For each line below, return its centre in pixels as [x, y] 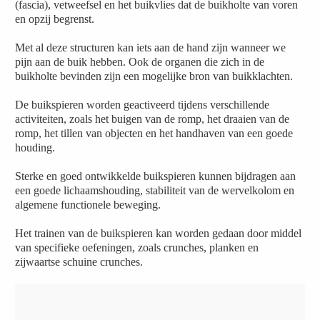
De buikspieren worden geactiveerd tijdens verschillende [142, 105]
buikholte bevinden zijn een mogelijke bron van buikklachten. [154, 76]
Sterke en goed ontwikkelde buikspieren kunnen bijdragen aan [156, 176]
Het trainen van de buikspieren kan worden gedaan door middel [159, 233]
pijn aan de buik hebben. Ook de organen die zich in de [140, 62]
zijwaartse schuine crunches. [79, 262]
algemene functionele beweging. [88, 205]
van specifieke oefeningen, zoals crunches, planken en [137, 247]
